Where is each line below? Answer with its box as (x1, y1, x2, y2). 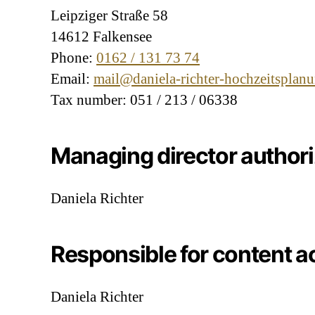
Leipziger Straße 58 (51, 7, 168, 24)
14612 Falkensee (51, 28, 152, 45)
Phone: (51, 49, 96, 66)
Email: (51, 70, 94, 87)
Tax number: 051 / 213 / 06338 (51, 91, 238, 108)
